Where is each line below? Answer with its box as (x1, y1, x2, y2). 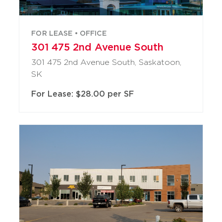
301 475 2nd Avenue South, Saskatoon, (31, 57, 182, 67)
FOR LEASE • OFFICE (31, 29, 107, 37)
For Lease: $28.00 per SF (31, 89, 134, 99)
